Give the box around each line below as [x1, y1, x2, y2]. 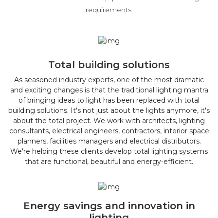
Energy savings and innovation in [23, 200, 195, 212]
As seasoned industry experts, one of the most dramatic [14, 75, 204, 84]
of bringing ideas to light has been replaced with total [18, 95, 200, 105]
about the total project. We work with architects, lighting [13, 116, 205, 125]
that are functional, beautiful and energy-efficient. [25, 157, 193, 166]
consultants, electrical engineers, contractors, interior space [9, 126, 209, 135]
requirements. [85, 5, 133, 14]
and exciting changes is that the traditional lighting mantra [10, 85, 208, 94]
